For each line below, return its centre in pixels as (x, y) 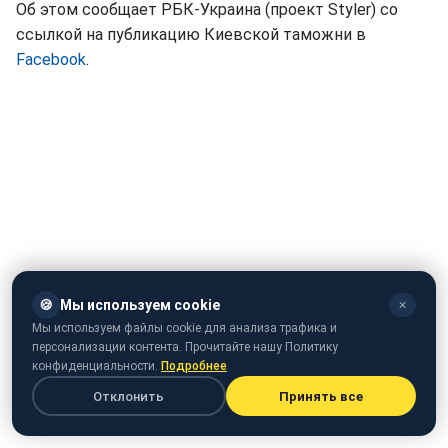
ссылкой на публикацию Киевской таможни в (191, 35)
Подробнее (194, 366)
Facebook (51, 60)
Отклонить (129, 396)
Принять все (320, 396)
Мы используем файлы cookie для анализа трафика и (184, 328)
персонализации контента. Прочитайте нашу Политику (185, 347)
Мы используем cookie (140, 305)
